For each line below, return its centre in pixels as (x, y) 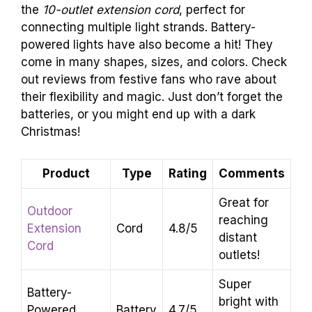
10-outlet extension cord (111, 10)
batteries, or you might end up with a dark (138, 115)
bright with (249, 301)
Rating (188, 173)
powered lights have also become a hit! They (147, 45)
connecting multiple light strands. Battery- (138, 28)
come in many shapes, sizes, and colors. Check (154, 62)
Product (66, 173)
